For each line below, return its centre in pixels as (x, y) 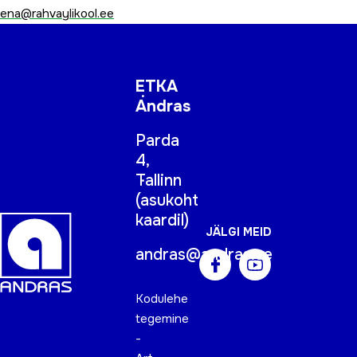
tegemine (162, 319)
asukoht (169, 200)
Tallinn (159, 180)
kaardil (160, 220)
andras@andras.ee (204, 255)
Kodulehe (162, 299)
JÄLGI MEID (238, 232)
